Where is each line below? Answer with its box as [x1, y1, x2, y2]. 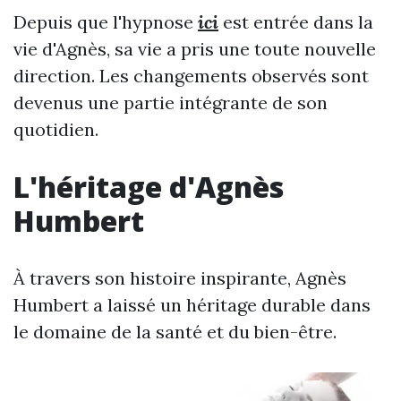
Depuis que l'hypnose [13, 11, 198, 33]
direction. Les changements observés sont [13, 64, 369, 87]
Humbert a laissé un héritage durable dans [13, 294, 371, 316]
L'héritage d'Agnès [13, 167, 284, 206]
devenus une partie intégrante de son [13, 91, 328, 114]
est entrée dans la [218, 11, 373, 33]
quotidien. [13, 118, 98, 141]
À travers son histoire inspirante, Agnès [13, 267, 346, 289]
